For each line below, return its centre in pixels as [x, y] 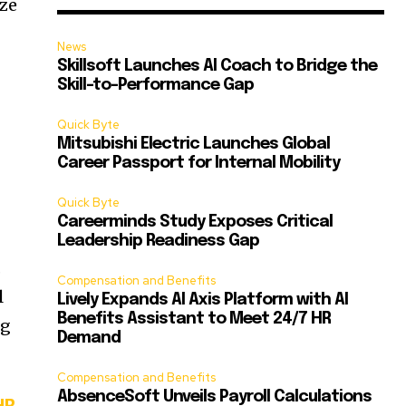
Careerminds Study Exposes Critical [195, 222]
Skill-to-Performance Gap [156, 86]
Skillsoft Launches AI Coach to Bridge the [217, 67]
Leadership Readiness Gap [159, 242]
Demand [89, 338]
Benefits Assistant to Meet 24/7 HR [194, 319]
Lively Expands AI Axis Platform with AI [203, 300]
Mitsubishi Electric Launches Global [194, 145]
